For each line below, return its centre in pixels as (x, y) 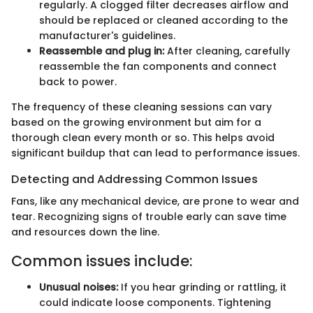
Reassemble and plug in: (102, 51)
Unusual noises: (79, 287)
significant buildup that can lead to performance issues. (155, 153)
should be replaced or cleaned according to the (163, 20)
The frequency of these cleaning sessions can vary (141, 107)
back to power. (78, 81)
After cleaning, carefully (227, 51)
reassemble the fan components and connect (158, 66)
